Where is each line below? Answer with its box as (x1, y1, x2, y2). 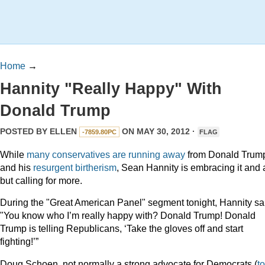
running (128, 148, 160, 160)
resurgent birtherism (33, 161, 117, 173)
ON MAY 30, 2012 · (119, 127, 198, 136)
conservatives (52, 148, 110, 160)
